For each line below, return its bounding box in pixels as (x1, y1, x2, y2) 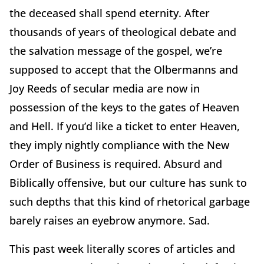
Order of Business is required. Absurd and (9, 156, 222, 171)
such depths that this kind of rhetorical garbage (9, 194, 250, 209)
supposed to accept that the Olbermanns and (9, 62, 238, 77)
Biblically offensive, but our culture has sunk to (9, 175, 247, 190)
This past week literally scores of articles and (9, 241, 235, 256)
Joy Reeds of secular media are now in (9, 81, 200, 95)
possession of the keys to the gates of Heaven (9, 100, 239, 114)
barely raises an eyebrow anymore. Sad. (9, 213, 210, 227)
